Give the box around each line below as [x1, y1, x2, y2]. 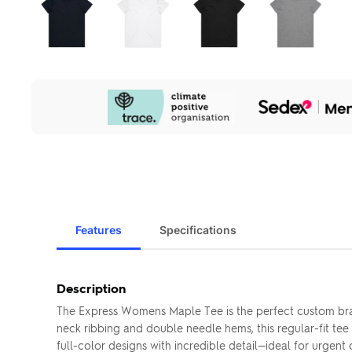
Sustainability [31, 91, 104, 108]
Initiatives [31, 105, 83, 122]
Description [57, 280, 126, 296]
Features [75, 223, 122, 236]
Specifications [159, 223, 236, 236]
